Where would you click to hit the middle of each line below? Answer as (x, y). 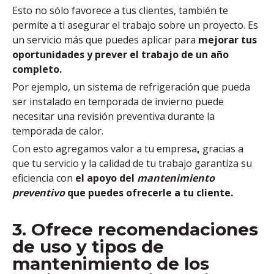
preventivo (39, 192)
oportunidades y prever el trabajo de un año (120, 54)
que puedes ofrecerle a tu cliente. (149, 192)
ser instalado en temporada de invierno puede (118, 101)
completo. (37, 69)
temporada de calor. (58, 131)
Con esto (33, 148)
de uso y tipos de (88, 246)
